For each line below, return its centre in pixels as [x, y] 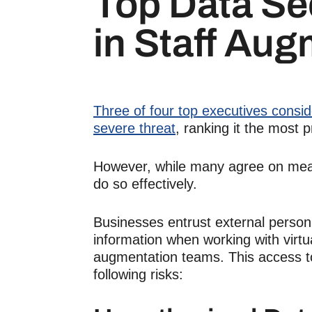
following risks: [138, 274]
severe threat [134, 128]
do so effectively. [145, 184]
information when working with [188, 240]
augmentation [135, 257]
